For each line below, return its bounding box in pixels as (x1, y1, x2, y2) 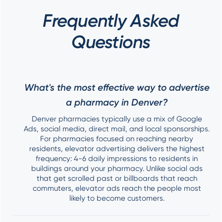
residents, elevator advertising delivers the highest (29, 144, 205, 153)
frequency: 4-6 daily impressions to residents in (36, 154, 198, 163)
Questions (71, 31, 151, 53)
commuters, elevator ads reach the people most (32, 183, 201, 193)
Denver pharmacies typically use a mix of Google (31, 114, 202, 123)
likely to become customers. (69, 193, 165, 203)
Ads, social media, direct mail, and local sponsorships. (24, 124, 210, 133)
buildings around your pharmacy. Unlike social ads (31, 164, 203, 173)
